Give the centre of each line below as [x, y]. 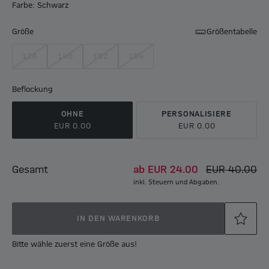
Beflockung [32, 90]
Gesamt [30, 170]
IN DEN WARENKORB [118, 219]
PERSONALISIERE [197, 114]
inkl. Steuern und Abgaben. [176, 183]
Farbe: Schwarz [40, 6]
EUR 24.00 [173, 170]
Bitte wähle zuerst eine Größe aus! [74, 245]
